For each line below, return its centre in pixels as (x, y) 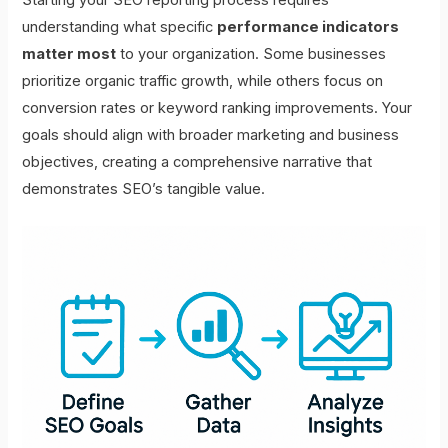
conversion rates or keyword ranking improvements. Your (217, 107)
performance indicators (308, 26)
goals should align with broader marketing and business (211, 134)
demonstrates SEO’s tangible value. (144, 188)
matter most (69, 53)
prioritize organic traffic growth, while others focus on (203, 80)
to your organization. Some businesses (251, 53)
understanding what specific (120, 26)
